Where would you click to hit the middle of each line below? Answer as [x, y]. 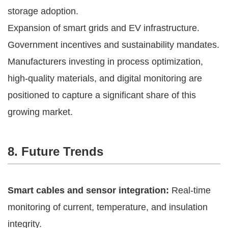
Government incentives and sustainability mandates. [113, 45]
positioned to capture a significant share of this [102, 95]
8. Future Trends [55, 151]
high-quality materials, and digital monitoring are [105, 78]
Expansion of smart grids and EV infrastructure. [104, 28]
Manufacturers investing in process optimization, [105, 61]
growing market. [40, 112]
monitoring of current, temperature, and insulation [108, 207]
